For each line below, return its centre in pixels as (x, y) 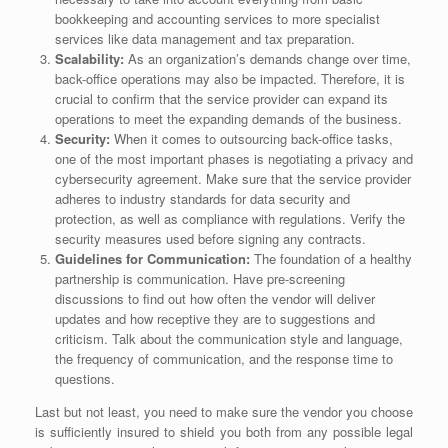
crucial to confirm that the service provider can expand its (221, 99)
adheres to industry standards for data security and (202, 199)
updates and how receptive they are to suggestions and (214, 319)
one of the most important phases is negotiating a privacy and (233, 159)
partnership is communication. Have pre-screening (199, 279)
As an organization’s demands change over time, (267, 59)
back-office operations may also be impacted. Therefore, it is (229, 79)
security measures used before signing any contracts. (210, 239)
